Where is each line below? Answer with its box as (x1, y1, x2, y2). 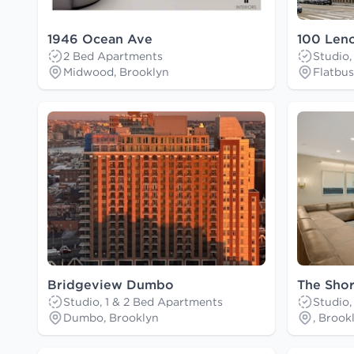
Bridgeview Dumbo (47, 277, 174, 293)
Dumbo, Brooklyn (63, 311, 159, 326)
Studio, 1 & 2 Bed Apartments (63, 295, 223, 310)
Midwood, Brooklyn (63, 65, 169, 80)
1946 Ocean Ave (47, 31, 153, 47)
